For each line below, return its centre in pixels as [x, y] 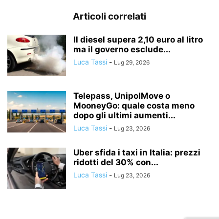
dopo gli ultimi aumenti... [124, 116]
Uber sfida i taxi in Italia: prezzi [137, 153]
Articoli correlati [109, 17]
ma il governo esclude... [122, 50]
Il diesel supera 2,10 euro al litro [138, 40]
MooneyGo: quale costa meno [134, 106]
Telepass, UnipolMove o [122, 96]
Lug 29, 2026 [132, 63]
